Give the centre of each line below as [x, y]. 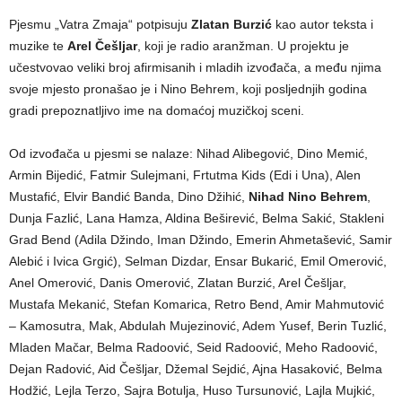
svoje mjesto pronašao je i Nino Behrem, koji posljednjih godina [188, 89]
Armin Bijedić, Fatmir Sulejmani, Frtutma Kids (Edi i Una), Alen [185, 175]
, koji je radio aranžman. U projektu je [243, 46]
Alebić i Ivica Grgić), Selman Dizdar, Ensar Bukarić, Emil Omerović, [198, 262]
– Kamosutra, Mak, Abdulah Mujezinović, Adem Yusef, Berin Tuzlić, [198, 326]
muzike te [38, 46]
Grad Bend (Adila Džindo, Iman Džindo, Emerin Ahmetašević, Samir [201, 240]
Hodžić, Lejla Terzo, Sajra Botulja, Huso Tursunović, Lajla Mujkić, [192, 391]
